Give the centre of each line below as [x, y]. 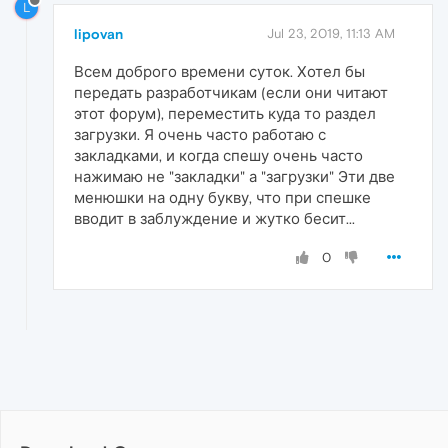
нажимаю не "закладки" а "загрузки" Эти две [234, 176]
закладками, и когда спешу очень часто [218, 155]
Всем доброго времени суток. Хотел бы [219, 71]
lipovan [98, 33]
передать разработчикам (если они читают [231, 92]
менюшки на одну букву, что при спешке [222, 197]
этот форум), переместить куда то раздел [225, 113]
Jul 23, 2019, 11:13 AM [331, 33]
